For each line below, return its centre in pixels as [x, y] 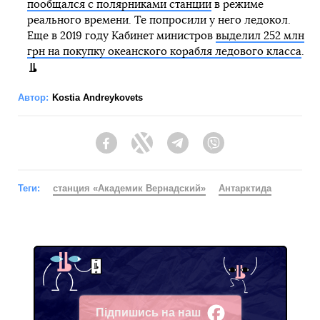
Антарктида [245, 188]
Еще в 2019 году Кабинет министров [121, 36]
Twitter [168, 150]
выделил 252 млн [260, 36]
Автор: [33, 97]
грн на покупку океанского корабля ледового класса [164, 51]
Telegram [210, 150]
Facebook [140, 150]
